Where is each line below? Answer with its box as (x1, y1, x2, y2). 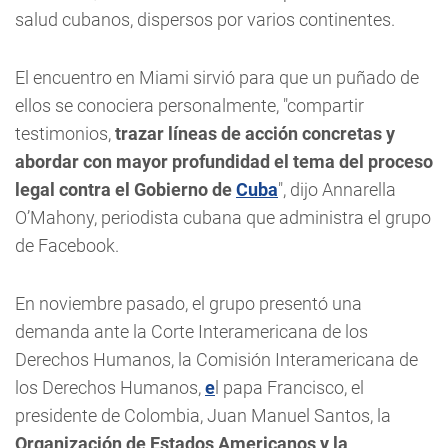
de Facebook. (15, 235, 119, 256)
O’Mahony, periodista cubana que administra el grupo (15, 207, 431, 228)
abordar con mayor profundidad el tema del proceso (15, 151, 433, 172)
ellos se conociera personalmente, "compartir (15, 95, 364, 116)
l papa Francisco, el (215, 377, 364, 398)
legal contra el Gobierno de (15, 179, 236, 200)
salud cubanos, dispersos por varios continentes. (15, 9, 395, 30)
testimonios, (15, 123, 111, 144)
